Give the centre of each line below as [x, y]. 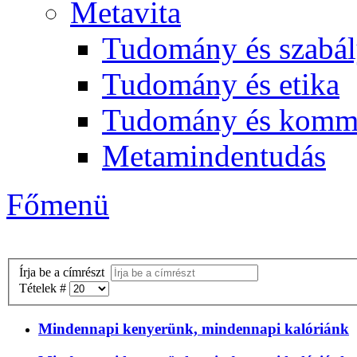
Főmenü [58, 204]
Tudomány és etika [221, 84]
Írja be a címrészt [65, 272]
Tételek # [44, 288]
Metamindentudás [214, 156]
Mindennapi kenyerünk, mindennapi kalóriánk [194, 329]
